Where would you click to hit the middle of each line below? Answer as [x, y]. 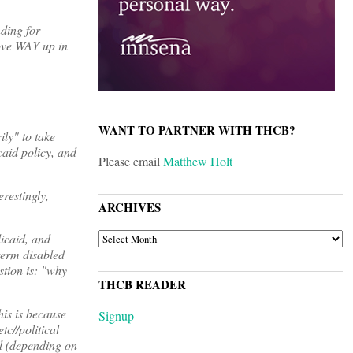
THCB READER [142, 285]
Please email [131, 162]
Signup [116, 316]
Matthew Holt [198, 162]
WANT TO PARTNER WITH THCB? [197, 130]
